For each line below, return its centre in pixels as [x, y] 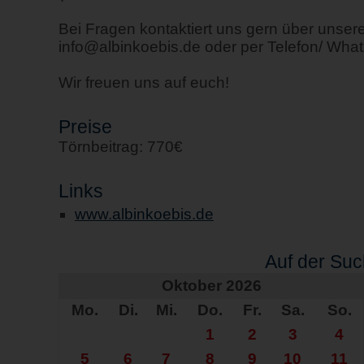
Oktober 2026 [211, 286]
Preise [85, 127]
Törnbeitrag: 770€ [121, 147]
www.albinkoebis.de [144, 214]
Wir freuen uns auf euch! [144, 82]
